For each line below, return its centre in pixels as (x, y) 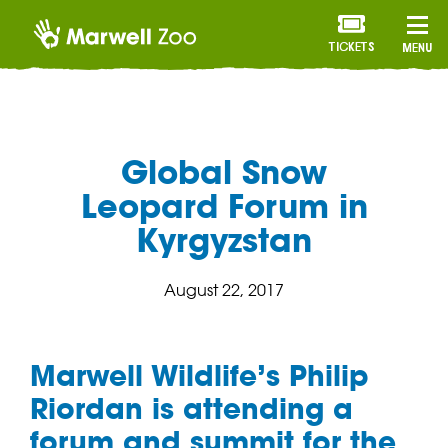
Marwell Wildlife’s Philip (199, 376)
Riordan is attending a (191, 409)
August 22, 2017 (224, 290)
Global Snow (224, 172)
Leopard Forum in (224, 206)
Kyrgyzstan (224, 240)
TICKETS (351, 48)
